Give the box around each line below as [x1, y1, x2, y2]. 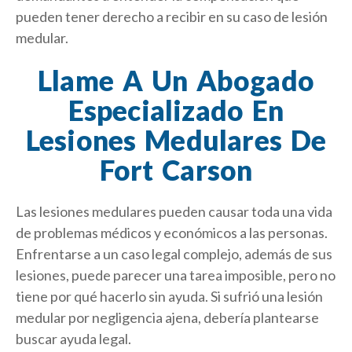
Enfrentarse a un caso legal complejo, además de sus [16, 245, 332, 263]
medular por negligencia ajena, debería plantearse [16, 309, 319, 327]
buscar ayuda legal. [16, 330, 131, 348]
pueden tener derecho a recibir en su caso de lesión [16, 7, 328, 25]
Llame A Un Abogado [37, 63, 315, 97]
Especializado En [68, 93, 284, 126]
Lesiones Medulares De [25, 123, 327, 156]
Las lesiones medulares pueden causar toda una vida [16, 203, 332, 221]
